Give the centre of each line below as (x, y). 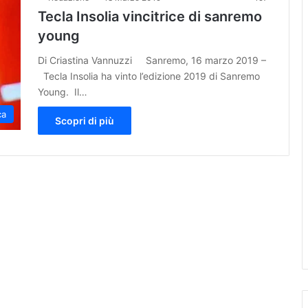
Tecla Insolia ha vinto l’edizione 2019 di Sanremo (149, 76)
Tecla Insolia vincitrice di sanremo (150, 16)
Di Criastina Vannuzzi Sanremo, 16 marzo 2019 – (152, 60)
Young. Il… (63, 91)
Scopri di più (85, 120)
